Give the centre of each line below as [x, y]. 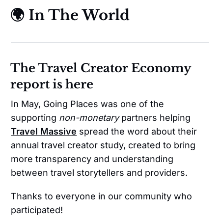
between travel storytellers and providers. [99, 172]
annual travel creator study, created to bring [103, 145]
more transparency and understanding [92, 159]
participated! [37, 210]
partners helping [155, 117]
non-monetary [89, 117]
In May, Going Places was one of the [88, 104]
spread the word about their [137, 131]
